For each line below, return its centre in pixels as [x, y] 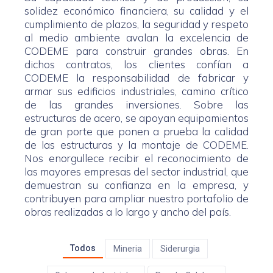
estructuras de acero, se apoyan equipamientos [136, 118]
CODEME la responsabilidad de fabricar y [136, 78]
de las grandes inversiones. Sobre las [136, 105]
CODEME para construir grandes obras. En [136, 51]
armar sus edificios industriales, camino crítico [136, 91]
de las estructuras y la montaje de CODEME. [136, 145]
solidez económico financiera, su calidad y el [136, 11]
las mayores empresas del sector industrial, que [136, 172]
